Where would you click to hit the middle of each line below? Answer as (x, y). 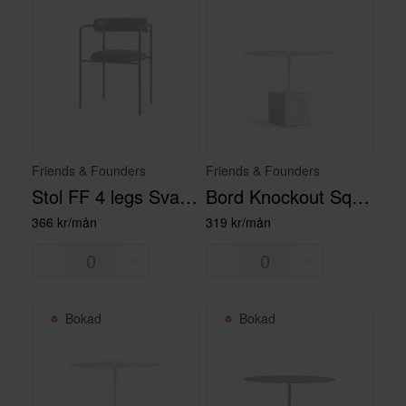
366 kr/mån (64, 222)
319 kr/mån (238, 222)
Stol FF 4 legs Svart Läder (188, 196)
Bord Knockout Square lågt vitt (361, 196)
